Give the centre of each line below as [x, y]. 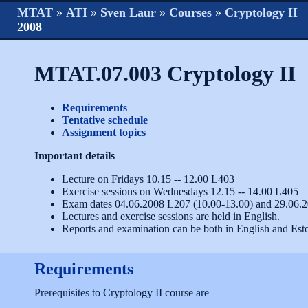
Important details [75, 155]
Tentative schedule [105, 120]
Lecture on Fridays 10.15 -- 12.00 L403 [148, 179]
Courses [190, 12]
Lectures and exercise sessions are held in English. [171, 216]
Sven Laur [128, 12]
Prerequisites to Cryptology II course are [122, 292]
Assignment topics [104, 132]
